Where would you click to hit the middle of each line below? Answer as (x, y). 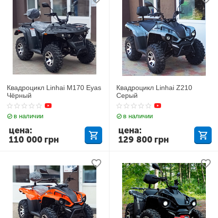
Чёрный (19, 95)
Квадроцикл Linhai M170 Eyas (54, 87)
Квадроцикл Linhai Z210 (154, 87)
